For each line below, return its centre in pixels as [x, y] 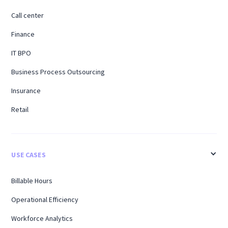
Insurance [26, 91]
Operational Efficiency [45, 200]
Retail [20, 110]
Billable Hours [32, 181]
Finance [23, 34]
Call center [28, 16]
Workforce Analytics [42, 219]
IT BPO [21, 53]
